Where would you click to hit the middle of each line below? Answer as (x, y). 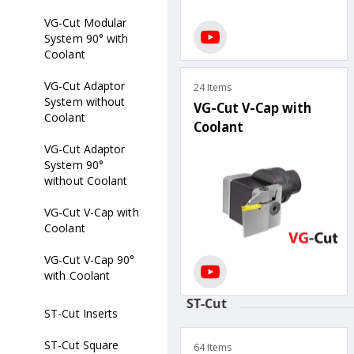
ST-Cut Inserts (81, 313)
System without (85, 102)
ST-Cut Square (82, 345)
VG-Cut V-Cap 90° (90, 260)
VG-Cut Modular (86, 23)
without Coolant (86, 181)
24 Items (213, 87)
